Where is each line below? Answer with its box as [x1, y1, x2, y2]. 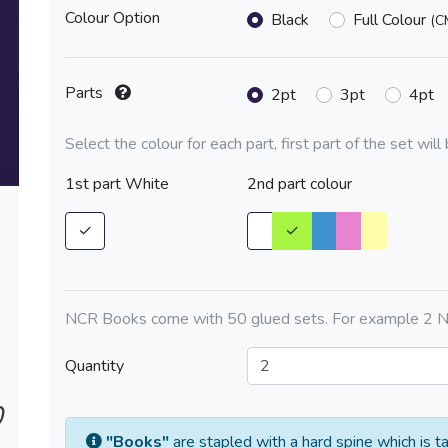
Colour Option [65, 7, 160, 29]
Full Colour [353, 9, 430, 31]
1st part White [65, 173, 169, 195]
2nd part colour [247, 173, 352, 195]
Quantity [65, 355, 124, 377]
